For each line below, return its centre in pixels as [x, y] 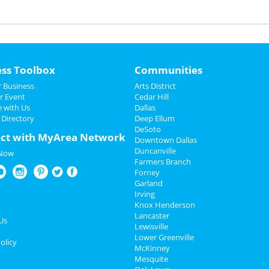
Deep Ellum [155, 119]
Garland [149, 183]
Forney [147, 173]
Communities [168, 70]
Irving [145, 194]
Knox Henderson [165, 205]
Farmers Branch [163, 162]
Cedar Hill [152, 97]
